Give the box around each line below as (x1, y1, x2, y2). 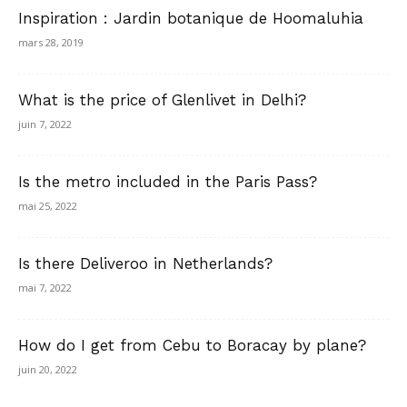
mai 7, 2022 (18, 281, 72, 295)
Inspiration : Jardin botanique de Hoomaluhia (18, 9, 363, 28)
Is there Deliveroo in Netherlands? (18, 254, 273, 273)
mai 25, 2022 (18, 199, 77, 213)
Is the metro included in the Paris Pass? (18, 173, 317, 192)
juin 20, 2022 (18, 362, 77, 377)
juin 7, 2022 (18, 117, 72, 132)
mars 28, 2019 (18, 35, 84, 50)
